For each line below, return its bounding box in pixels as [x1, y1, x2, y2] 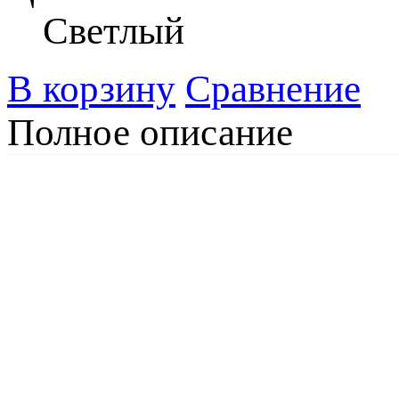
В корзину [7, 68, 175, 110]
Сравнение [185, 68, 361, 110]
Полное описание [7, 111, 293, 154]
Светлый [43, 10, 184, 53]
